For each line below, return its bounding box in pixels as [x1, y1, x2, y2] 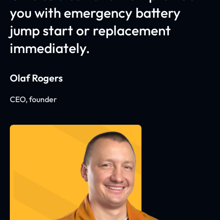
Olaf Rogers [10, 72, 63, 84]
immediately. [10, 39, 90, 57]
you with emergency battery [10, 4, 181, 22]
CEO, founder [10, 94, 57, 105]
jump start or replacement [10, 22, 171, 39]
